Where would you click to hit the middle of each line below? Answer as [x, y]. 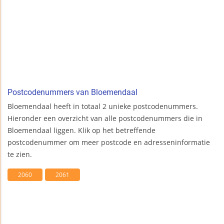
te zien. [20, 154]
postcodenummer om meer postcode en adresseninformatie [109, 142]
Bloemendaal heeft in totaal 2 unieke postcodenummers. [103, 106]
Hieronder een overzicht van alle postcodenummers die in [105, 118]
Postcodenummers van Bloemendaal [72, 92]
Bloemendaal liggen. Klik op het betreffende [81, 130]
